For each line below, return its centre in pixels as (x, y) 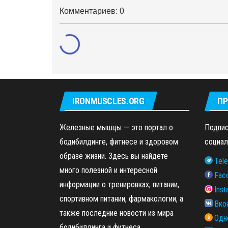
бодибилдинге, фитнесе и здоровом (119, 142)
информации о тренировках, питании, (119, 184)
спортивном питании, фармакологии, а (121, 199)
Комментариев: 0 (92, 11)
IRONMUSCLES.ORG (108, 101)
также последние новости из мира (117, 213)
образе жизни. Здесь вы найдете (114, 156)
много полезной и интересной (108, 170)
